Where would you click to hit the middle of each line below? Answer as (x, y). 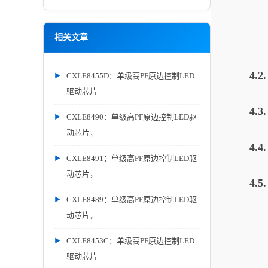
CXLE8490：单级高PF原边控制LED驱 (132, 117)
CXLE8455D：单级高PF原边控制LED (130, 76)
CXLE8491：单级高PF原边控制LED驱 (132, 158)
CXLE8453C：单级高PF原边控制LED (130, 241)
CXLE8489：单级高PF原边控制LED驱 (132, 200)
